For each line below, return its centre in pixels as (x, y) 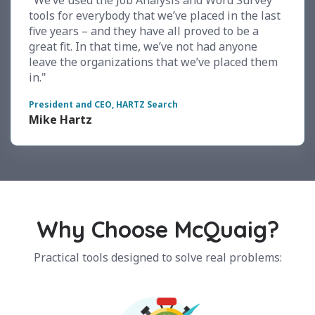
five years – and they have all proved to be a (144, 31)
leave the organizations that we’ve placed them (153, 62)
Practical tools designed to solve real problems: (157, 258)
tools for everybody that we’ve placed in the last (155, 16)
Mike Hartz (60, 120)
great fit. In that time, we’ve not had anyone (143, 47)
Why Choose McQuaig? (157, 230)
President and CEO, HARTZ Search (103, 105)
